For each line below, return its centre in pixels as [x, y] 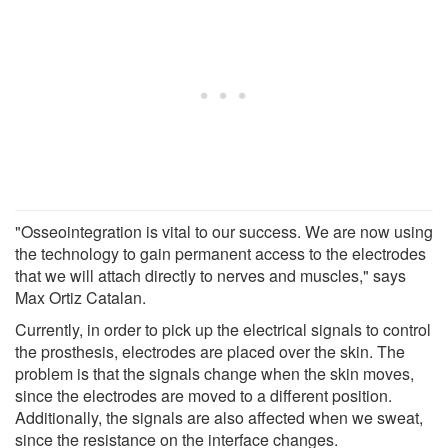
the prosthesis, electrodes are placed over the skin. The [210, 351]
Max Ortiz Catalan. [80, 297]
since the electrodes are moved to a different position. [203, 395]
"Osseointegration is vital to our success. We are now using [224, 231]
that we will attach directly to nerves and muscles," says [210, 275]
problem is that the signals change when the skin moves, [214, 373]
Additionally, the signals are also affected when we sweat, [219, 417]
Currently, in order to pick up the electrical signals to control [223, 329]
